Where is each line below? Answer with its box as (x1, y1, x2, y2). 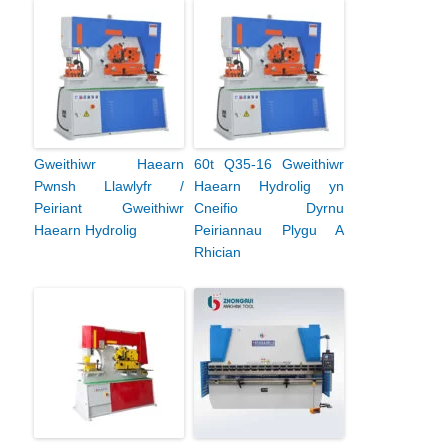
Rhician (194, 243, 241, 260)
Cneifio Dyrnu (194, 199, 344, 216)
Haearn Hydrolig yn (194, 177, 344, 194)
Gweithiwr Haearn (34, 155, 184, 172)
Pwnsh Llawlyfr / (34, 177, 184, 194)
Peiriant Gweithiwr (34, 199, 184, 216)
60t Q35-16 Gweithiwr (194, 155, 344, 172)
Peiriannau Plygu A (194, 221, 344, 238)
